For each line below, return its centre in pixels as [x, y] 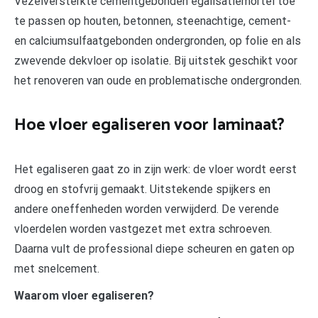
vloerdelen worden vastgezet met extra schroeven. [143, 229]
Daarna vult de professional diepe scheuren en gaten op [154, 248]
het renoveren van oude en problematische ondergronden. [158, 81]
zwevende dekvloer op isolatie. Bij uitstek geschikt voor [156, 61]
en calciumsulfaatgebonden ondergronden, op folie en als [158, 41]
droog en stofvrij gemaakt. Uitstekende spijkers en [142, 189]
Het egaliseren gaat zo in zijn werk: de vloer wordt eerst [155, 169]
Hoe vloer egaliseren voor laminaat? [149, 125]
